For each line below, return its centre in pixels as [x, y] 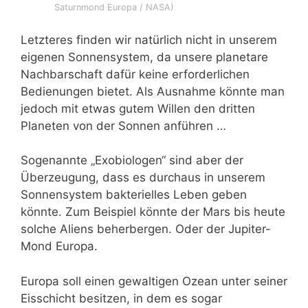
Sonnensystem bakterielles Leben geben [134, 195]
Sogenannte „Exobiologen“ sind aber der [132, 161]
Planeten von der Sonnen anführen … [123, 125]
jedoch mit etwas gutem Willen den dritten [138, 108]
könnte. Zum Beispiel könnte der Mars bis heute [153, 212]
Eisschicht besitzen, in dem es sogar [121, 298]
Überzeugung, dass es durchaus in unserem [143, 178]
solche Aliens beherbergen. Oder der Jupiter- [146, 229]
